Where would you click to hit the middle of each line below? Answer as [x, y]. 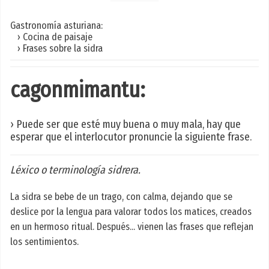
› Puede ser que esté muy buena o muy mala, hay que [125, 125]
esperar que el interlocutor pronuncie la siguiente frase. [131, 137]
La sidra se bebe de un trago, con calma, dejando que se [121, 197]
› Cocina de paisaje [51, 37]
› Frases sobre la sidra [56, 48]
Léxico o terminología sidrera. [75, 170]
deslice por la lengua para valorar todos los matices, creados [131, 212]
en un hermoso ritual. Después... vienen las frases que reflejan [132, 227]
